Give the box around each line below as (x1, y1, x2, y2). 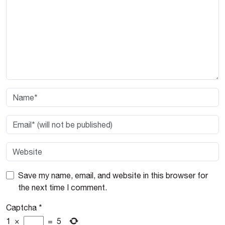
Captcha (6, 203, 37, 212)
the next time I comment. (18, 183, 107, 192)
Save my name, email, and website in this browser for (18, 171, 208, 180)
